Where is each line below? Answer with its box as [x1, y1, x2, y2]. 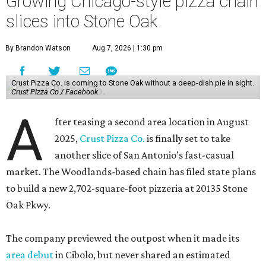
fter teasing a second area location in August [55, 116, 249, 128]
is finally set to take [145, 132, 231, 144]
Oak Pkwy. [6, 199, 50, 211]
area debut [6, 249, 53, 261]
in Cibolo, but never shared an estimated [53, 249, 230, 261]
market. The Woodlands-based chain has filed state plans [6, 166, 256, 178]
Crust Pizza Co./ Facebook [11, 87, 98, 96]
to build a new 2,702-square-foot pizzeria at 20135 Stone [6, 182, 248, 194]
